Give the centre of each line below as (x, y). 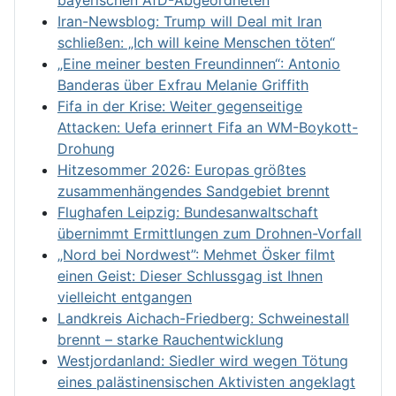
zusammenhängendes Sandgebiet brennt (194, 190)
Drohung (86, 148)
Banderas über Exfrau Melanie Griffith (183, 84)
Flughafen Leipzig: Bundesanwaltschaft (188, 212)
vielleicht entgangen (125, 297)
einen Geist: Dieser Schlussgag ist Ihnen (190, 275)
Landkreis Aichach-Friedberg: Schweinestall (203, 318)
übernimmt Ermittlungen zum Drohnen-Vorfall (209, 233)
